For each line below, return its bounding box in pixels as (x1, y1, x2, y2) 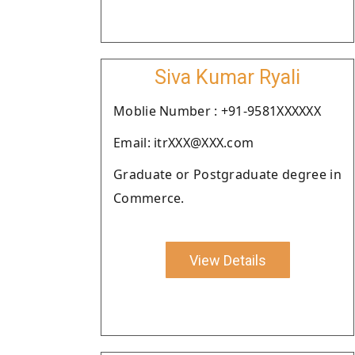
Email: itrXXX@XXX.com (113, 134, 254, 151)
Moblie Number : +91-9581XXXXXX (113, 102, 321, 120)
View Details (189, 251, 266, 269)
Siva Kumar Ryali (155, 66, 300, 89)
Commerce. (113, 189, 185, 207)
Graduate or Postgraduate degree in (113, 166, 342, 183)
